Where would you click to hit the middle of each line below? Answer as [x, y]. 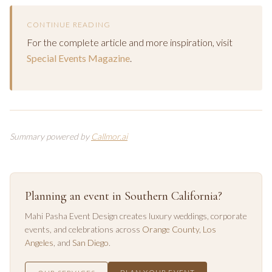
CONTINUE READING [69, 25]
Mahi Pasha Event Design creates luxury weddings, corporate [136, 216]
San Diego [90, 243]
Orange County [171, 229]
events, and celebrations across [83, 229]
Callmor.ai [109, 136]
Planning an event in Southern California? [124, 196]
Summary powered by [50, 136]
